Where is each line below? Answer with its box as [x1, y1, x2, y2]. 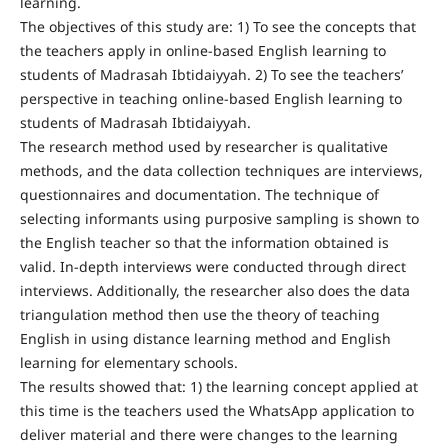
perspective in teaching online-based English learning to [19, 89, 402, 109]
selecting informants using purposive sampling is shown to [19, 209, 419, 229]
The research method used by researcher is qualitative [19, 137, 388, 157]
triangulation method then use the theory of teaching [19, 305, 380, 325]
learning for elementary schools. [19, 353, 238, 373]
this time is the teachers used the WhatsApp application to [19, 401, 414, 421]
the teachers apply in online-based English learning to [19, 41, 386, 61]
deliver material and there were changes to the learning [19, 425, 398, 445]
